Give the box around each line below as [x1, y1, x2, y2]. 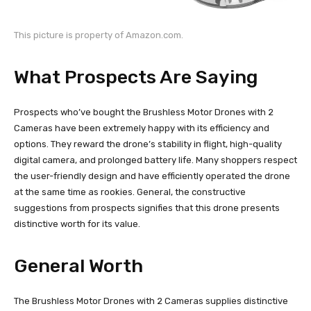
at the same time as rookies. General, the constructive [14, 186, 246, 197]
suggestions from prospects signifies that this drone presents [14, 202, 280, 213]
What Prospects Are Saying [14, 65, 258, 88]
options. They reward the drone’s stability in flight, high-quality [14, 138, 282, 149]
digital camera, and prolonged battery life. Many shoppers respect [14, 154, 297, 165]
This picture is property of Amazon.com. [14, 29, 183, 40]
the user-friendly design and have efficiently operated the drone [14, 170, 290, 181]
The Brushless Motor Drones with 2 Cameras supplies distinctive [14, 295, 288, 306]
